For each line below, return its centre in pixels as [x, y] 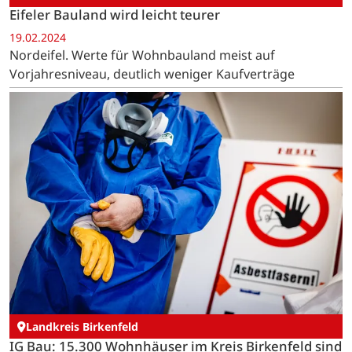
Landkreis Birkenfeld [82, 327]
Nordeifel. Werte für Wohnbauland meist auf [142, 55]
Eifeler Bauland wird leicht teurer [115, 14]
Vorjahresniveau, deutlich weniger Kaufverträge [152, 74]
